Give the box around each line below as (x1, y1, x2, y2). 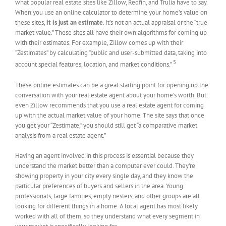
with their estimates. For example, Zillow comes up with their (15, 38, 183, 47)
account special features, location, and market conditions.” (15, 60, 173, 69)
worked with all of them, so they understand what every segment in (15, 211, 200, 220)
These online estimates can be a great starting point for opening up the (15, 80, 208, 89)
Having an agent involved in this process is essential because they (15, 151, 194, 160)
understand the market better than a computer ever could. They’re (15, 161, 195, 170)
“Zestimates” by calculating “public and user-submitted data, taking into (15, 48, 207, 58)
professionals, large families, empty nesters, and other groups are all (15, 191, 200, 200)
